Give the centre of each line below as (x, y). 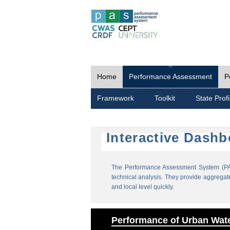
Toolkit (165, 98)
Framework (116, 98)
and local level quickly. (143, 187)
